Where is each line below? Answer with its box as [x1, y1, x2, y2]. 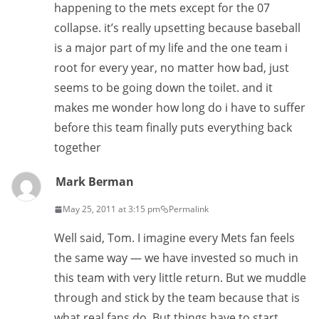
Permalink [169, 203, 209, 215]
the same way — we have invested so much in [54, 250, 298, 266]
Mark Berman [56, 174, 134, 189]
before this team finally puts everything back [54, 120, 292, 135]
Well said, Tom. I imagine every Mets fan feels [54, 230, 295, 246]
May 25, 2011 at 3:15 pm [63, 203, 160, 215]
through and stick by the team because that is [54, 290, 300, 305]
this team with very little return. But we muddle [54, 270, 306, 286]
